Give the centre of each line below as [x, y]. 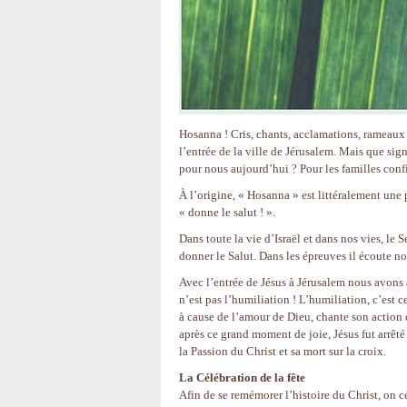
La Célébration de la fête [242, 377]
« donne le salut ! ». [227, 212]
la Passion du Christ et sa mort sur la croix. [283, 351]
